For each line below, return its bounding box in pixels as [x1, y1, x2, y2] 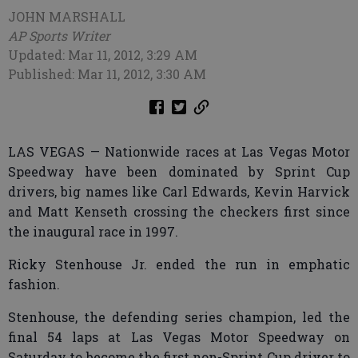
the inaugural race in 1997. [8, 223, 178, 240]
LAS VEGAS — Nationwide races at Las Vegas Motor [8, 143, 350, 160]
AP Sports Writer [8, 27, 110, 44]
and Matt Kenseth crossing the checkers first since [8, 203, 350, 220]
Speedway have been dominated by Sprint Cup [8, 163, 350, 180]
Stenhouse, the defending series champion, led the [8, 308, 350, 325]
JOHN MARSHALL [8, 8, 125, 25]
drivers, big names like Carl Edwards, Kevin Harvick [8, 183, 350, 200]
